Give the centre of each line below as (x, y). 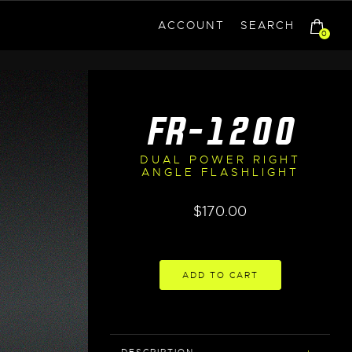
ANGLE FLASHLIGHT (220, 172)
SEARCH (267, 25)
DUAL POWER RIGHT (220, 160)
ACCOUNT (191, 25)
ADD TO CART (220, 275)
